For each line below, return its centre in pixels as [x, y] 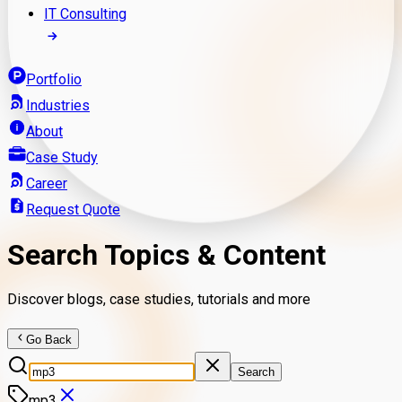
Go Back [49, 339]
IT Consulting [85, 13]
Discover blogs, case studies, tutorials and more [159, 299]
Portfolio [54, 79]
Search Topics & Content [166, 255]
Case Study [62, 157]
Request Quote [73, 209]
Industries [58, 105]
